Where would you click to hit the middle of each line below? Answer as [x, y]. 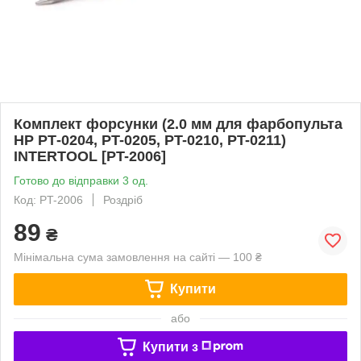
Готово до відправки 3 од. [81, 180]
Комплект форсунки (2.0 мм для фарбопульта [178, 124]
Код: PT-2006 [48, 199]
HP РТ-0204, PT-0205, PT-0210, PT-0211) [150, 140]
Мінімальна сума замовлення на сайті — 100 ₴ [138, 257]
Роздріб [123, 199]
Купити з [170, 346]
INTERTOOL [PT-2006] [90, 156]
